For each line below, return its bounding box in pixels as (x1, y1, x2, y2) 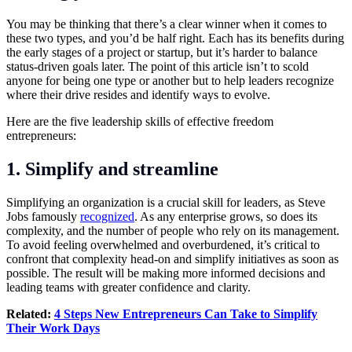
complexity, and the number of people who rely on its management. (6, 224, 339, 238)
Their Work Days (6, 321, 100, 335)
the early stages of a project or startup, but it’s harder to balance (6, 46, 317, 60)
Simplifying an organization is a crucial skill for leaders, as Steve (6, 196, 325, 210)
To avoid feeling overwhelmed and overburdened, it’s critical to (6, 238, 320, 252)
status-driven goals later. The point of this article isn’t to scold (6, 60, 309, 74)
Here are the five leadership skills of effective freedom (6, 115, 273, 129)
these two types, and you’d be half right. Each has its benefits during (6, 31, 344, 46)
